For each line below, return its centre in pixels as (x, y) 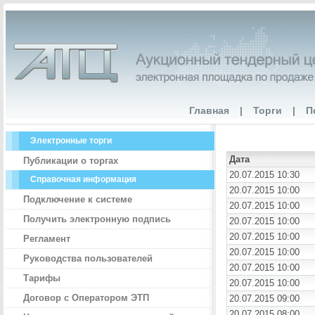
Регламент (47, 239)
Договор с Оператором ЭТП (86, 298)
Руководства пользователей (88, 258)
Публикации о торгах (71, 161)
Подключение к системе (78, 199)
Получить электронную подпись (97, 219)
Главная (209, 110)
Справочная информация (83, 179)
